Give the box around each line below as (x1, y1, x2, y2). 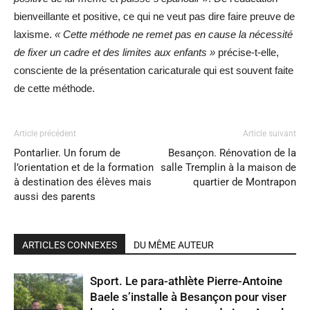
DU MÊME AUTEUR (134, 239, 214, 250)
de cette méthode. (14, 82, 95, 94)
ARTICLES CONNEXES (22, 239, 117, 250)
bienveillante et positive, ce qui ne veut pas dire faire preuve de (14, 10, 295, 22)
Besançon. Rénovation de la (168, 146, 296, 159)
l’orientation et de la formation (14, 161, 154, 174)
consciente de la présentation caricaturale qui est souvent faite (14, 64, 293, 76)
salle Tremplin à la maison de (161, 161, 296, 174)
